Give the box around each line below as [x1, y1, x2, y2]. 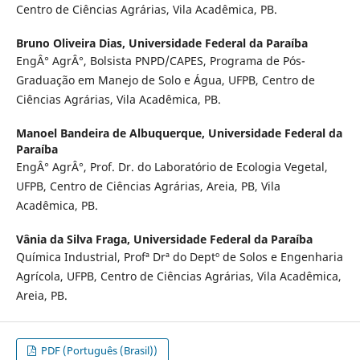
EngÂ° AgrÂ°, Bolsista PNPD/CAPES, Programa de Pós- [15, 53, 305, 69]
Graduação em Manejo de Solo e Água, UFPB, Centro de [15, 72, 315, 88]
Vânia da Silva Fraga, [15, 231, 133, 247]
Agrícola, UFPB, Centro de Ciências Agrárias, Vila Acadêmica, [15, 268, 342, 284]
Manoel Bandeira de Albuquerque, [15, 125, 208, 141]
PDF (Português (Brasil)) [39, 343, 158, 358]
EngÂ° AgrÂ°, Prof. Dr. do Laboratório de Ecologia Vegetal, [15, 159, 328, 175]
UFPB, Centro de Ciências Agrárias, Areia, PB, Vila [15, 178, 280, 194]
